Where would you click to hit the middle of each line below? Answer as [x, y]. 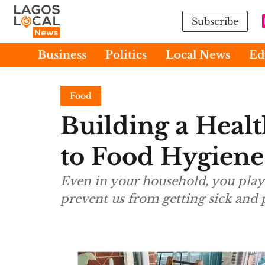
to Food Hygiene [162, 157]
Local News [198, 55]
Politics [126, 55]
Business [62, 55]
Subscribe [215, 21]
